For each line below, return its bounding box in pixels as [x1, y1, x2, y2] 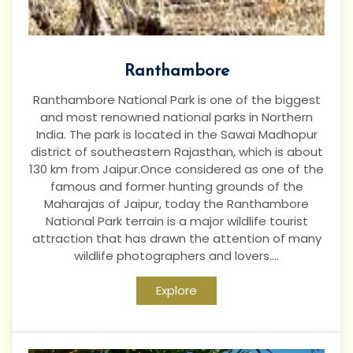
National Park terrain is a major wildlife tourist [45, 213, 308, 229]
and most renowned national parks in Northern [40, 109, 313, 125]
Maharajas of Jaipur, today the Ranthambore [44, 195, 309, 212]
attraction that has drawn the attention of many [32, 230, 321, 247]
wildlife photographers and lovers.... [74, 247, 279, 264]
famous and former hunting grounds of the [50, 178, 303, 195]
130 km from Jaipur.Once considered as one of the [29, 161, 324, 177]
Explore [156, 282, 197, 299]
